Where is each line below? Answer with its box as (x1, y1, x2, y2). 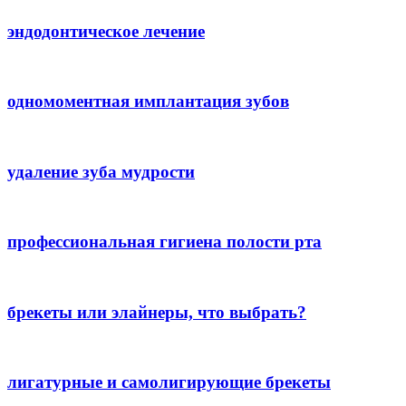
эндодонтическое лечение (7, 21, 205, 41)
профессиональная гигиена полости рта (7, 232, 322, 252)
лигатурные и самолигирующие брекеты (7, 372, 331, 392)
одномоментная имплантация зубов (7, 92, 289, 111)
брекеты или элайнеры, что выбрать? (7, 302, 306, 322)
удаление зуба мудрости (7, 161, 195, 181)
